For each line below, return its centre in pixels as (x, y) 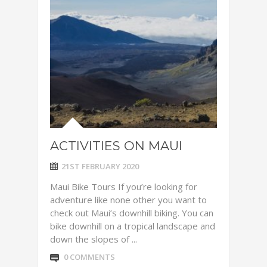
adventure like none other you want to (128, 200)
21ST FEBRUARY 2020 (100, 166)
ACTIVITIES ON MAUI (116, 146)
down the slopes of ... (94, 239)
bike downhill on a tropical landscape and (133, 226)
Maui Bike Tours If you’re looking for (124, 187)
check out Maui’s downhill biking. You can (132, 213)
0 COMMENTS (89, 257)
